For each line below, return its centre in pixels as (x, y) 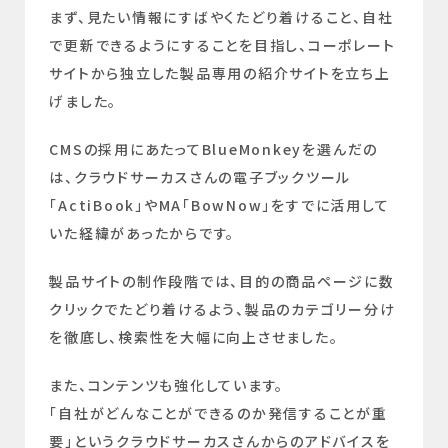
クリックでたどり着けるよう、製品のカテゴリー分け (222, 309)
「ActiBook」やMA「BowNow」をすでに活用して (219, 205)
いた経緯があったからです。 (142, 233)
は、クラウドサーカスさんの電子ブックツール (200, 177)
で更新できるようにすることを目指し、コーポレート (222, 45)
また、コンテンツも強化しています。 (167, 385)
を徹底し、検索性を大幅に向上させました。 (194, 337)
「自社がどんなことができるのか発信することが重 (218, 413)
